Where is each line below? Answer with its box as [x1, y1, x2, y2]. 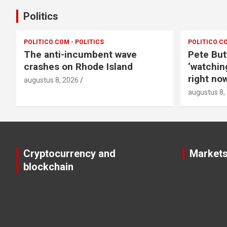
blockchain [23, 161, 73, 173]
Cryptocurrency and [23, 147, 116, 160]
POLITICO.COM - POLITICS [24, 39, 104, 46]
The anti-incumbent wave [24, 49, 137, 60]
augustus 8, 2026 [24, 76, 79, 84]
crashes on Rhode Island [24, 61, 133, 72]
